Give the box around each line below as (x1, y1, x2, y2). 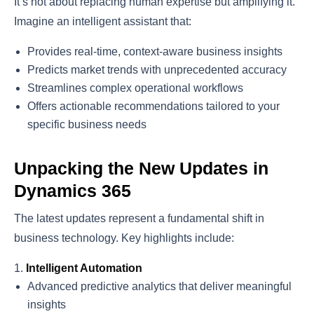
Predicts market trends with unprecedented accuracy (27, 64, 287, 76)
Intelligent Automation (26, 262, 142, 275)
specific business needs (27, 118, 147, 131)
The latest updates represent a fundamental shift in (14, 212, 264, 225)
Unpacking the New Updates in (14, 158, 268, 179)
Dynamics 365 (14, 181, 131, 201)
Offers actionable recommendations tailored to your (27, 100, 280, 113)
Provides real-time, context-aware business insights (27, 46, 283, 58)
